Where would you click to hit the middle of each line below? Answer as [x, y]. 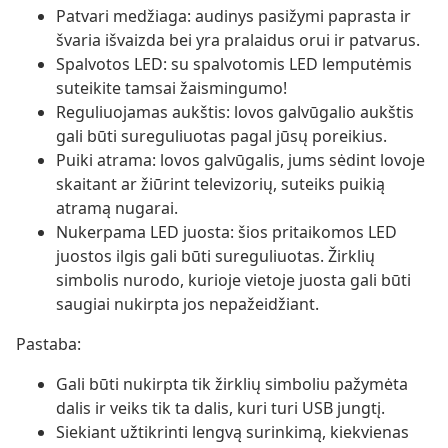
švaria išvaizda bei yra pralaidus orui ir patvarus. [238, 40]
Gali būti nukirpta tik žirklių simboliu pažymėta [232, 384]
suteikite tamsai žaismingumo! [171, 88]
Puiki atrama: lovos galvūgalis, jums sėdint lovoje [240, 160]
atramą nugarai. [117, 208]
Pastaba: [48, 344]
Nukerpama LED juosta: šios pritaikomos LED [226, 232]
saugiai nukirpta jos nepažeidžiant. [187, 304]
